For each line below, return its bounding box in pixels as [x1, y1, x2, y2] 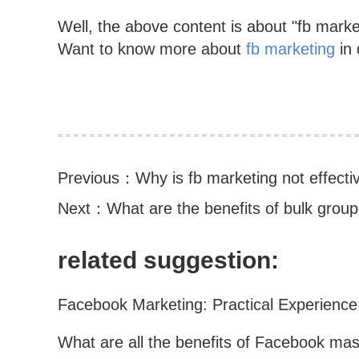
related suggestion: [58, 246, 279, 273]
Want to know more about [58, 40, 246, 58]
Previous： [58, 168, 135, 187]
